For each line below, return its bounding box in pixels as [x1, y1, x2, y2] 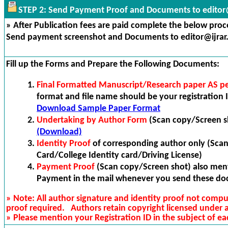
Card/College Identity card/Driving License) [37, 151, 202, 160]
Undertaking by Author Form [37, 116, 147, 125]
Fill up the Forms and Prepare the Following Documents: [6, 60, 219, 69]
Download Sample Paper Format [37, 104, 160, 113]
